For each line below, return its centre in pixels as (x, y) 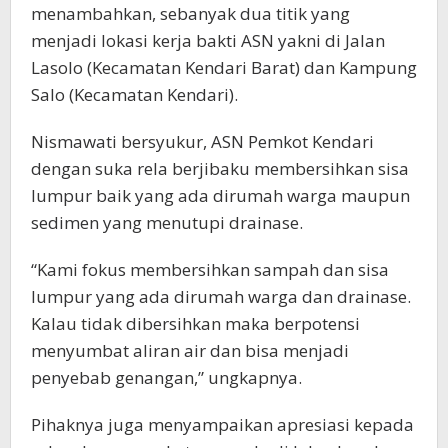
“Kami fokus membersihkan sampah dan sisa (210, 269)
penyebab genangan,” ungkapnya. (166, 377)
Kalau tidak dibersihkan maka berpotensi (195, 323)
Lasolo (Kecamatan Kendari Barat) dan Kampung (224, 67)
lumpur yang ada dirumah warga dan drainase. (221, 296)
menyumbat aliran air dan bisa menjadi (190, 350)
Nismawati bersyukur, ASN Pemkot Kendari (202, 141)
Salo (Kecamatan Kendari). (134, 94)
